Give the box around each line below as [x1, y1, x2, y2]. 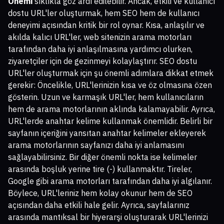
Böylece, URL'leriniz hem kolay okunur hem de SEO [8, 188, 192, 198]
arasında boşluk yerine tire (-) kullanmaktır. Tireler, [8, 164, 192, 174]
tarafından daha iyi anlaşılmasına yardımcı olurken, [8, 44, 192, 54]
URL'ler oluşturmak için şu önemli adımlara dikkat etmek [8, 68, 213, 78]
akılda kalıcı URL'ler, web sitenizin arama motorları [8, 32, 191, 42]
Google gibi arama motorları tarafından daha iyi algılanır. [8, 176, 212, 186]
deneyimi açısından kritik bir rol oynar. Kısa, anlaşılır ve [8, 20, 204, 30]
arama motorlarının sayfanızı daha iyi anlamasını [8, 140, 184, 150]
